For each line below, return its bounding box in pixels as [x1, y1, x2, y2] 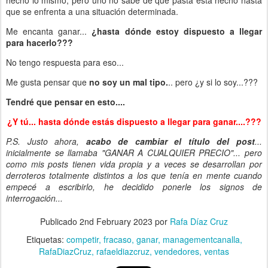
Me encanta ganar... [6, 25, 92, 37]
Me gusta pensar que [6, 75, 89, 88]
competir [66, 233, 99, 245]
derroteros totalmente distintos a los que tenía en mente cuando [6, 169, 262, 181]
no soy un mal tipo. [89, 75, 168, 88]
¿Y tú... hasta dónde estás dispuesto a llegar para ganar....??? [7, 115, 261, 127]
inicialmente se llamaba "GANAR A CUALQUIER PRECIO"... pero [6, 146, 262, 159]
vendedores [154, 245, 199, 257]
